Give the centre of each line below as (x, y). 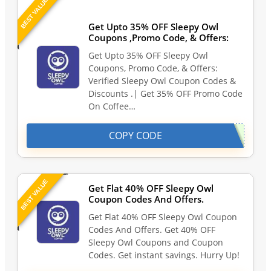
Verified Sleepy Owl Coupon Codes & (162, 81)
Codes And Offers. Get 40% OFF (153, 230)
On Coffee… (112, 106)
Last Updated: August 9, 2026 (188, 8)
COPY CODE (135, 136)
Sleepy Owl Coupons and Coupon (156, 243)
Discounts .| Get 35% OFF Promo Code (165, 94)
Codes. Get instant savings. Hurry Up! (164, 255)
